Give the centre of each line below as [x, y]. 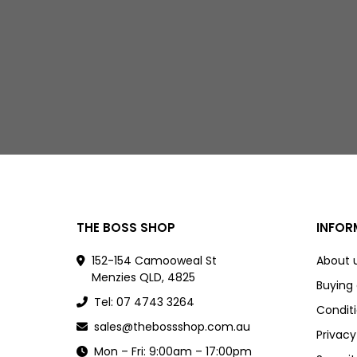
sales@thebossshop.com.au [172, 327]
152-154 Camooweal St [154, 261]
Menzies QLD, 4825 [143, 278]
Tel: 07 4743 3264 [144, 302]
